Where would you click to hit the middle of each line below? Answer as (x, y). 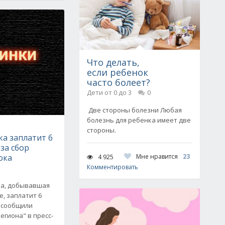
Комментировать (113, 167)
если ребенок (118, 72)
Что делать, (113, 62)
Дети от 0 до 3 (109, 92)
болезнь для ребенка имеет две (139, 120)
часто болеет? (119, 82)
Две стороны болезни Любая (134, 110)
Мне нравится (157, 156)
